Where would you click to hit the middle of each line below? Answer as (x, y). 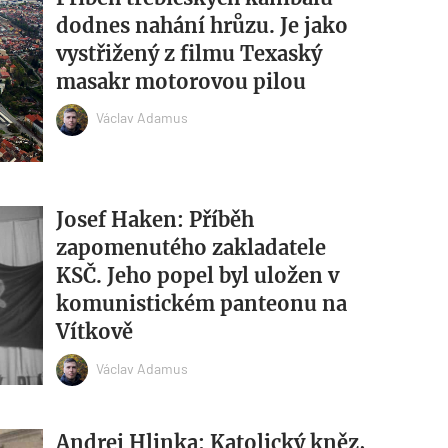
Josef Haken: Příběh (154, 220)
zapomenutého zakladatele (190, 248)
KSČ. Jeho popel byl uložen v (197, 276)
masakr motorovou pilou (180, 81)
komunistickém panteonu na (201, 304)
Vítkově (94, 332)
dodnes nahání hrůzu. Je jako (201, 25)
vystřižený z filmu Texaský (188, 53)
